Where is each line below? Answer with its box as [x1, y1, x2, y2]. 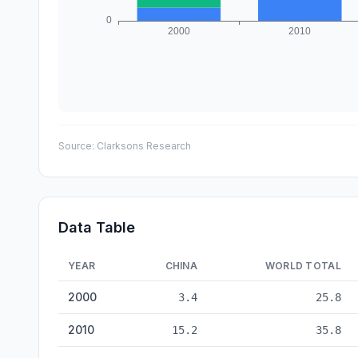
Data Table [58, 219, 135, 236]
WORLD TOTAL [265, 260, 341, 272]
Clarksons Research [97, 140, 191, 152]
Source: [58, 140, 97, 152]
